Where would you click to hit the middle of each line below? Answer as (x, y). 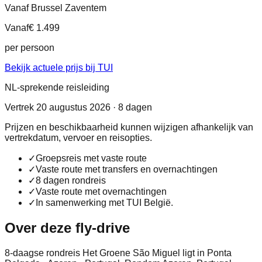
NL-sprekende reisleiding (57, 87)
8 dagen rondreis (71, 180)
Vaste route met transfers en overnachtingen (127, 169)
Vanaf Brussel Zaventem (56, 8)
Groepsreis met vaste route (91, 158)
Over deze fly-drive (67, 227)
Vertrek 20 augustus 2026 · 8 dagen (78, 107)
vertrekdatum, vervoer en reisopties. (78, 137)
